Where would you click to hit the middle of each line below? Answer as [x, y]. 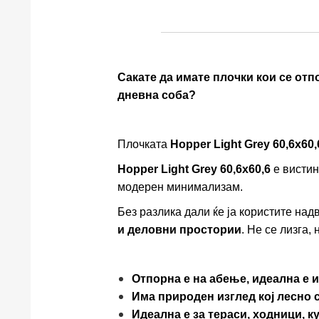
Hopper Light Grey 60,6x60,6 [194, 169]
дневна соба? [156, 95]
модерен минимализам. [180, 187]
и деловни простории [179, 229]
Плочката [143, 144]
